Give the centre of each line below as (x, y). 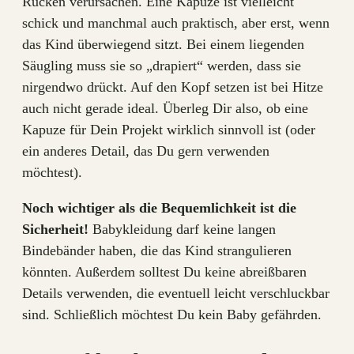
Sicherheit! (55, 230)
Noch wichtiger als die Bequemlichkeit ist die (159, 208)
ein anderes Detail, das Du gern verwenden (146, 151)
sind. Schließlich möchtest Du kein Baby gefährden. (172, 315)
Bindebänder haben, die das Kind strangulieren (157, 251)
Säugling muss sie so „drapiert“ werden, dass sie (162, 66)
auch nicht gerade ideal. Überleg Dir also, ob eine (165, 109)
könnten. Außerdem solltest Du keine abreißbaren (164, 272)
